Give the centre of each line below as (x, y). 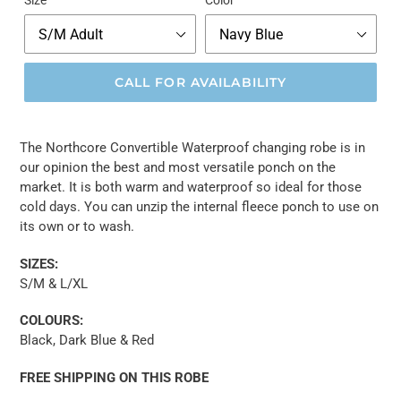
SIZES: (39, 264)
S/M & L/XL (54, 283)
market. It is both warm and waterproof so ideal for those (191, 188)
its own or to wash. (77, 227)
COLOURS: (51, 321)
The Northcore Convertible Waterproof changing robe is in (192, 148)
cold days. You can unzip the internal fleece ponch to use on (199, 207)
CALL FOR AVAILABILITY (200, 82)
